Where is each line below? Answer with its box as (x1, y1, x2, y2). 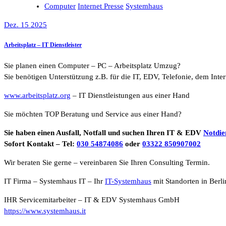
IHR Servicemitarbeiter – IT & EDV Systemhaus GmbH (4, 196, 180, 204)
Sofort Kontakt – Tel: (4, 140, 77, 148)
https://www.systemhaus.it (4, 207, 86, 215)
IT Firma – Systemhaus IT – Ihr (4, 177, 105, 186)
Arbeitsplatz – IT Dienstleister (4, 41, 82, 49)
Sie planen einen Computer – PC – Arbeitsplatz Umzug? (4, 62, 181, 70)
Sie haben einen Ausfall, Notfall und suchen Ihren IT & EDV (4, 129, 203, 137)
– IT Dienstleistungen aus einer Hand (71, 91, 190, 100)
